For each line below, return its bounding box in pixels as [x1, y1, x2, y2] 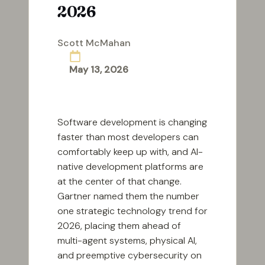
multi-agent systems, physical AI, [57, 234, 197, 247]
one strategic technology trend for [57, 205, 208, 218]
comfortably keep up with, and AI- [57, 146, 203, 159]
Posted [56, 43, 88, 56]
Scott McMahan [57, 37, 131, 50]
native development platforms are [57, 160, 203, 173]
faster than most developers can [57, 131, 199, 144]
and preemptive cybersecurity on [57, 249, 202, 262]
